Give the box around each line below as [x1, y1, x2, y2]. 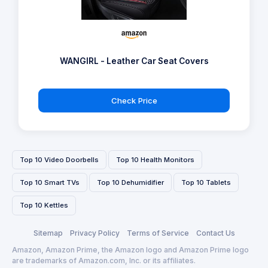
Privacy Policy [69, 229, 120, 238]
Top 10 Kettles [20, 201, 68, 210]
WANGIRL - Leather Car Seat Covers [59, 56, 209, 66]
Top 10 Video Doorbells [20, 155, 99, 164]
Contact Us [196, 229, 235, 238]
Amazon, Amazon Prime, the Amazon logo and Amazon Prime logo [12, 245, 249, 254]
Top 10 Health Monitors [116, 155, 194, 164]
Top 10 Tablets [181, 178, 231, 187]
